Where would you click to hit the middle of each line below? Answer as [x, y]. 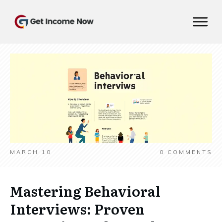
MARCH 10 [31, 152]
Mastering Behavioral [85, 191]
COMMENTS [188, 152]
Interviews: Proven [77, 209]
